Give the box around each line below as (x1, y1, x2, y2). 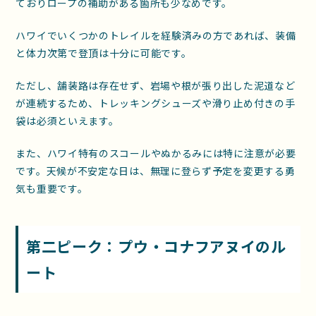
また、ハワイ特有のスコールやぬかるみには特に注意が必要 (16, 146, 296, 161)
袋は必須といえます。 (16, 114, 119, 128)
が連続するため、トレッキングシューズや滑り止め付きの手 (16, 96, 296, 111)
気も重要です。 (16, 181, 88, 196)
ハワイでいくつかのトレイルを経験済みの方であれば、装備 (16, 28, 296, 43)
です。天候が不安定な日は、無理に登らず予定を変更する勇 (16, 164, 296, 178)
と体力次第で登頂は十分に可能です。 (16, 46, 192, 61)
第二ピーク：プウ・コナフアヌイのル (25, 235, 286, 257)
